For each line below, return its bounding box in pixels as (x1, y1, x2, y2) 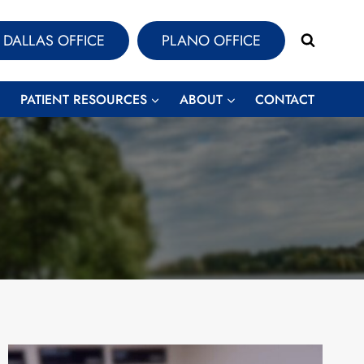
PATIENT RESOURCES (19, 89, 147, 109)
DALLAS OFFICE (2, 30, 105, 51)
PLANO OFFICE (161, 30, 261, 51)
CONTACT (255, 89, 315, 109)
